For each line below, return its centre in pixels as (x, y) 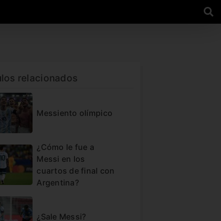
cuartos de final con (76, 170)
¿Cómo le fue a (66, 147)
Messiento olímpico (75, 113)
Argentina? (58, 182)
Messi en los (61, 159)
